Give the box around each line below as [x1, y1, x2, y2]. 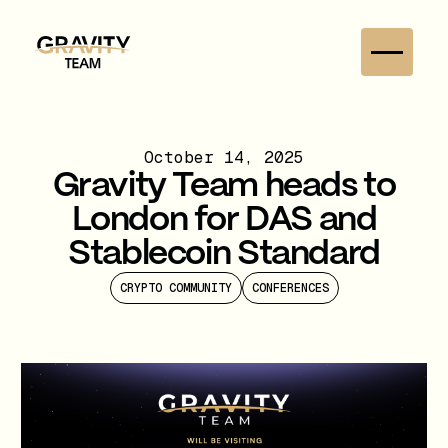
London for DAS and [71, 203, 377, 237]
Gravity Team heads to [52, 169, 396, 203]
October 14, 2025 [144, 146, 304, 168]
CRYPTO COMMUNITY [119, 279, 232, 296]
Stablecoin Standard [68, 237, 380, 271]
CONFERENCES [251, 279, 329, 296]
